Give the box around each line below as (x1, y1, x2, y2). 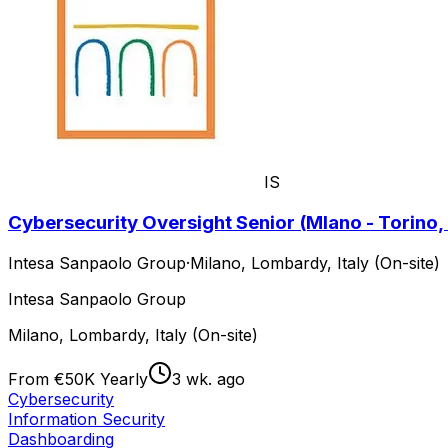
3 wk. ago (172, 368, 245, 389)
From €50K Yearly (8, 368, 148, 389)
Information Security (8, 408, 165, 429)
